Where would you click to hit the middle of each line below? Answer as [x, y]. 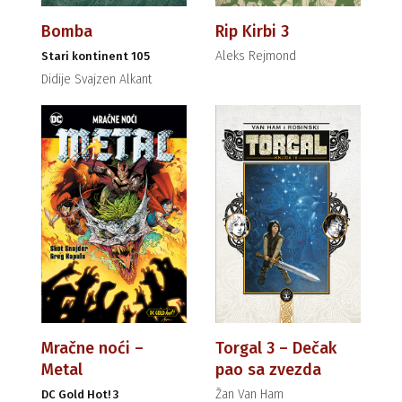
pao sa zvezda [268, 370]
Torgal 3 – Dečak [276, 349]
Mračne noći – [92, 349]
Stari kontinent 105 [96, 57]
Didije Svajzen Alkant [96, 80]
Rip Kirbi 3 [252, 32]
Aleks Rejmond [256, 57]
